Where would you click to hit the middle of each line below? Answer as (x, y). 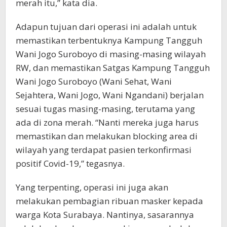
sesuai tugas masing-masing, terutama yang (105, 108)
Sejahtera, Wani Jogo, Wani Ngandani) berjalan (110, 95)
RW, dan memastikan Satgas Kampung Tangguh (113, 67)
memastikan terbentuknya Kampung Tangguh (109, 40)
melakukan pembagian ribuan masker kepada (109, 201)
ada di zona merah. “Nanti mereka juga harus (107, 122)
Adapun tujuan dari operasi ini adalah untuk (106, 26)
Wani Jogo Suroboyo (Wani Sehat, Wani (94, 81)
